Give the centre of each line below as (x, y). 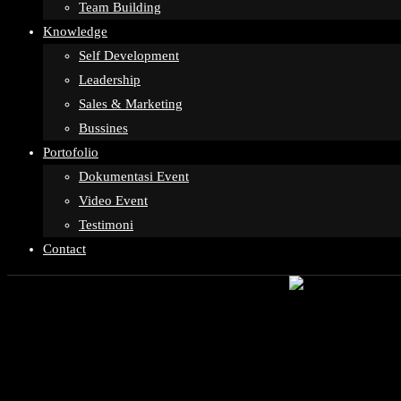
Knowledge (75, 31)
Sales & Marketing (131, 104)
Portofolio (71, 152)
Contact (64, 249)
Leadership (110, 80)
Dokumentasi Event (134, 176)
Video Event (113, 200)
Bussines (103, 128)
